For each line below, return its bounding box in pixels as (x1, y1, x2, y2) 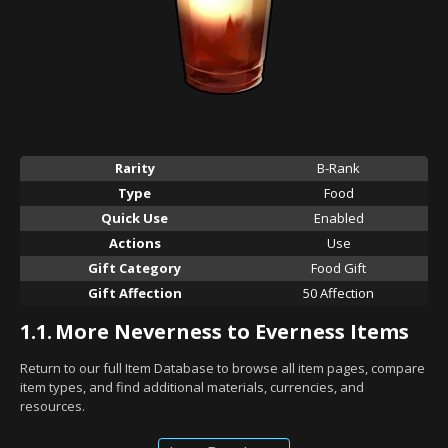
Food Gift (311, 258, 366, 277)
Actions (108, 233, 161, 252)
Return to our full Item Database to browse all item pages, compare (20, 358, 425, 377)
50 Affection (303, 283, 374, 302)
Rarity (114, 158, 155, 177)
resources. (20, 396, 85, 415)
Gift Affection (87, 283, 182, 302)
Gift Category (88, 258, 181, 277)
